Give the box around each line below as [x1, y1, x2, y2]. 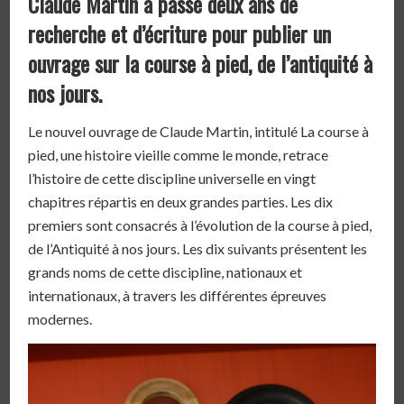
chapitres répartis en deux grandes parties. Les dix [28, 193, 334, 211]
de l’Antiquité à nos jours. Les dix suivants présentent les [28, 240, 368, 258]
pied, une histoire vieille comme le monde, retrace [28, 146, 329, 164]
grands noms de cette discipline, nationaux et [28, 263, 303, 281]
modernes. [28, 310, 93, 328]
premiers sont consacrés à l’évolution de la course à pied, [28, 216, 372, 234]
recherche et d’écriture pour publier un [28, 16, 332, 50]
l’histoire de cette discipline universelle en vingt [28, 170, 317, 188]
